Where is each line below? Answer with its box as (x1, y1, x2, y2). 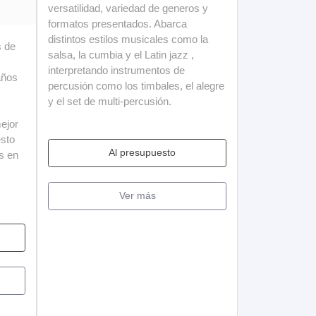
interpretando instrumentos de (48, 63, 185, 76)
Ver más (119, 190, 156, 202)
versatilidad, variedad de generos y (48, 1, 208, 14)
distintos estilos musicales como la (48, 32, 208, 45)
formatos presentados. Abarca (48, 17, 187, 30)
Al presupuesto (109, 147, 176, 159)
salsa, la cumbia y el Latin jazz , (48, 48, 194, 61)
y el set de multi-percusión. (48, 95, 171, 107)
